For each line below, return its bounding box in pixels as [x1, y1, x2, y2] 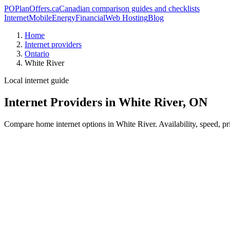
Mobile [29, 13, 52, 22]
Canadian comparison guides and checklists [59, 4, 200, 13]
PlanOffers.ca [15, 4, 59, 13]
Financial [75, 13, 105, 22]
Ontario [25, 49, 49, 58]
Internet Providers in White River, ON [4, 95, 207, 109]
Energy [52, 13, 75, 22]
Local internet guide [4, 76, 69, 85]
